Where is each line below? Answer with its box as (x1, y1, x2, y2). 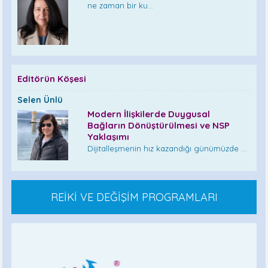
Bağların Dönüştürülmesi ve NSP (87, 119, 230, 131)
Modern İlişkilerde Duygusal (87, 108, 211, 120)
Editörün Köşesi (17, 72, 87, 84)
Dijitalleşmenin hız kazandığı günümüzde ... (87, 143, 247, 153)
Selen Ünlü (17, 94, 63, 105)
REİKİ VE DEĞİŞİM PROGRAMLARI (50, 190, 218, 204)
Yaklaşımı (87, 130, 130, 142)
